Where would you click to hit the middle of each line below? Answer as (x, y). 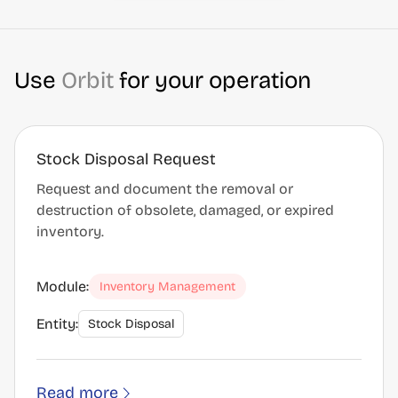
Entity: (57, 323)
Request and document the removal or (165, 189)
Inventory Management (167, 287)
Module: (63, 286)
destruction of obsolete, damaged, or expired (185, 210)
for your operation (212, 80)
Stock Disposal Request (126, 159)
